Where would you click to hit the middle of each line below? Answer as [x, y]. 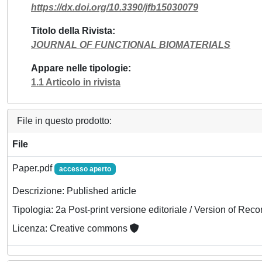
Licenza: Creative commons [71, 229]
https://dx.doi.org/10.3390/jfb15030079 [115, 7]
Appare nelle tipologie [80, 68]
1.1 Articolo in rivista [76, 82]
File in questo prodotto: [64, 121]
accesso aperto [85, 169]
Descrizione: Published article [74, 191]
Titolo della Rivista [72, 31]
